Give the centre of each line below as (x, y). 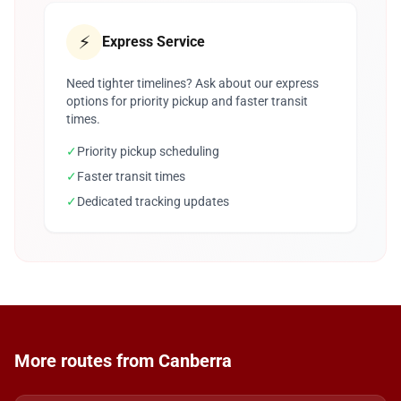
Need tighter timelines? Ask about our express (192, 83)
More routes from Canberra (123, 361)
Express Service (154, 42)
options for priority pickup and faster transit (187, 101)
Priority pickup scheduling (148, 151)
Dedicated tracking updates (153, 201)
